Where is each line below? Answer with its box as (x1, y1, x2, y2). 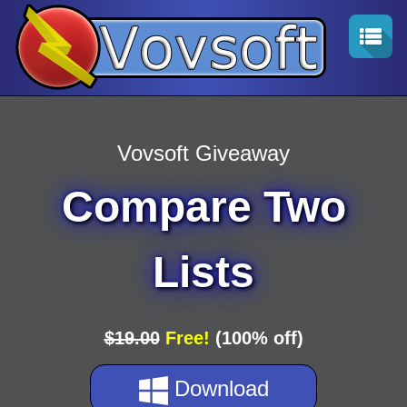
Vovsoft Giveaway (117, 141, 290, 166)
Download (167, 376, 269, 402)
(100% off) (209, 328, 303, 349)
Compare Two (61, 183, 346, 232)
